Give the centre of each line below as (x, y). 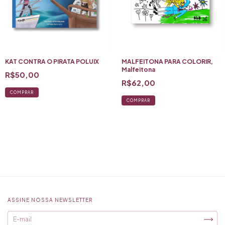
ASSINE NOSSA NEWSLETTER (50, 200)
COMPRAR (138, 101)
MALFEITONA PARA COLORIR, (167, 62)
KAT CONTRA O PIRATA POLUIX (52, 62)
